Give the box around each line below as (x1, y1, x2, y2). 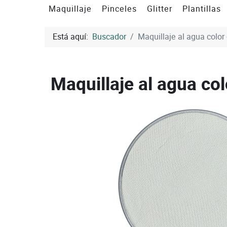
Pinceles (102, 3, 137, 15)
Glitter (147, 3, 172, 15)
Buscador (92, 30, 126, 43)
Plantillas (182, 3, 221, 15)
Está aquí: (53, 30, 92, 43)
